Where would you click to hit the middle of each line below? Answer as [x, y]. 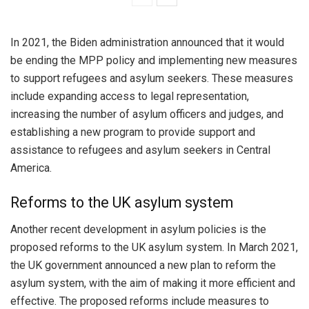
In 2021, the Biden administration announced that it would [147, 43]
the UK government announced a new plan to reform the [143, 265]
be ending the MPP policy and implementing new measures [154, 61]
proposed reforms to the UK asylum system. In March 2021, [154, 247]
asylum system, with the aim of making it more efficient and [153, 283]
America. [31, 168]
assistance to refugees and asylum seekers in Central [140, 150]
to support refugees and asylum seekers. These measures [152, 79]
